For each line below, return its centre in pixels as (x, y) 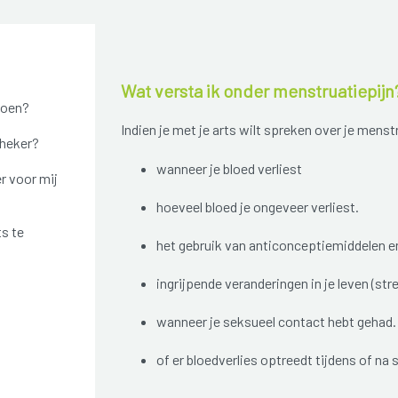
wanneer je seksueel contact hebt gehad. (276, 322)
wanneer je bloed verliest (229, 169)
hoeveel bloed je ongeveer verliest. (257, 207)
